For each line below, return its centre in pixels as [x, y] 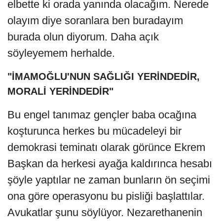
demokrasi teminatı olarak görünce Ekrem [106, 147]
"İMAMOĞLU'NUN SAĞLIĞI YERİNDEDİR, [104, 76]
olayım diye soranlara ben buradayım [95, 20]
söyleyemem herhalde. [61, 53]
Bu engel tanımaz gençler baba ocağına [102, 114]
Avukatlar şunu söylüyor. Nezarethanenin [105, 212]
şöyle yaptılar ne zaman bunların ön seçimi [109, 180]
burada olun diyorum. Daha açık [83, 37]
